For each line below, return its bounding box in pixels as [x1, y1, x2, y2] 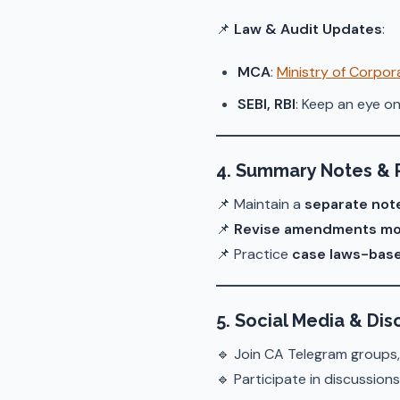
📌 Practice [216, 245, 292, 263]
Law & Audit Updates [234, 20, 382, 38]
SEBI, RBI [237, 95, 296, 113]
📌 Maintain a [216, 195, 304, 213]
